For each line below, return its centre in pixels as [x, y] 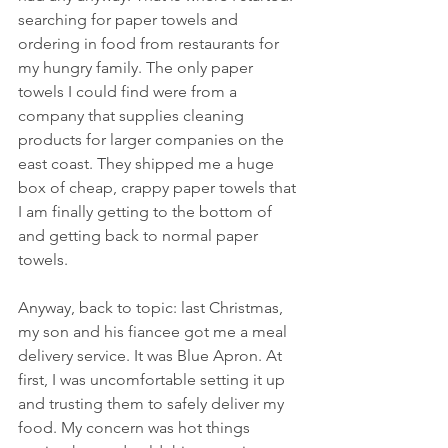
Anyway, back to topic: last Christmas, [152, 307]
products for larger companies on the [153, 139]
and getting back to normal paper [140, 235]
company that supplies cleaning [133, 115]
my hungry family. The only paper [137, 67]
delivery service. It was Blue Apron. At [152, 355]
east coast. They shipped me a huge [148, 163]
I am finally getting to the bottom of [147, 211]
